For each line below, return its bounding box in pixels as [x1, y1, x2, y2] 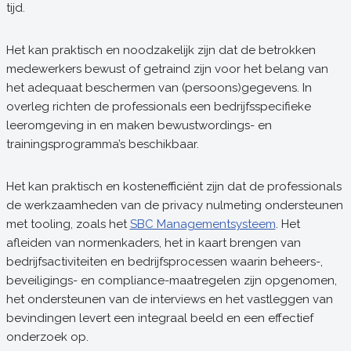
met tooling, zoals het [5, 217, 130, 231]
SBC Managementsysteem [129, 217, 276, 231]
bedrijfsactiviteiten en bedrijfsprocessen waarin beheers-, [5, 255, 323, 269]
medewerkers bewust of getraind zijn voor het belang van [5, 62, 328, 76]
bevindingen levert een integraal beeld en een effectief [5, 311, 313, 325]
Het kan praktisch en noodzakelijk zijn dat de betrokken [5, 43, 316, 57]
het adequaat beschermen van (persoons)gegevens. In [5, 81, 312, 95]
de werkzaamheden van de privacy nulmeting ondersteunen [5, 198, 343, 212]
